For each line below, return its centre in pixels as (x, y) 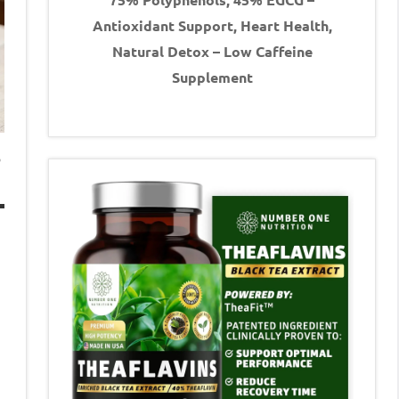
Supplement (212, 77)
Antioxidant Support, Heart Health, (212, 26)
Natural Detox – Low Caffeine (212, 52)
